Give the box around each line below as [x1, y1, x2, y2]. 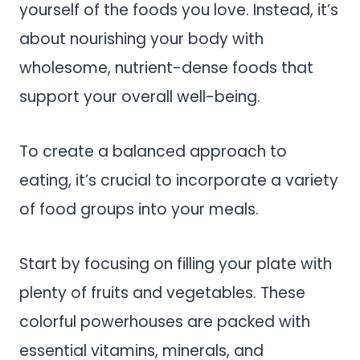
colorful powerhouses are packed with [19, 311, 310, 333]
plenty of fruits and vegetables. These [19, 282, 305, 305]
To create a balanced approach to [19, 141, 287, 163]
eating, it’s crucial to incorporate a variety [19, 170, 338, 192]
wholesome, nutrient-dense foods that [19, 57, 313, 80]
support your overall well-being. [19, 86, 260, 108]
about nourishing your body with [19, 28, 264, 51]
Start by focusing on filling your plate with [19, 253, 332, 276]
